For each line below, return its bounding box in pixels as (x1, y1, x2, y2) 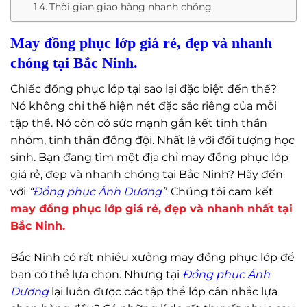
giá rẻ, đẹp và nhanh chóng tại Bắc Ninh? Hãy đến (10, 167, 283, 181)
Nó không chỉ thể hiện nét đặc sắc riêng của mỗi (10, 99, 277, 112)
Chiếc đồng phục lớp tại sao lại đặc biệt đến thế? (10, 82, 277, 95)
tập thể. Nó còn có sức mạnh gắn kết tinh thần (10, 116, 267, 130)
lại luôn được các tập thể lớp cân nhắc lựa (49, 284, 278, 298)
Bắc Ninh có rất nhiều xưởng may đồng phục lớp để (10, 250, 295, 264)
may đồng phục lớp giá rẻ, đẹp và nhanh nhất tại (10, 201, 293, 215)
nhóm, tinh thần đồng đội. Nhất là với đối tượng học (10, 133, 295, 147)
